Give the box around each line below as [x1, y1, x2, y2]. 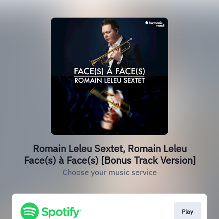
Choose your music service [62, 167, 157, 177]
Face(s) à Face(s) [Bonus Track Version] [23, 153, 196, 167]
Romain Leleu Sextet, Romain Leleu [32, 142, 187, 155]
